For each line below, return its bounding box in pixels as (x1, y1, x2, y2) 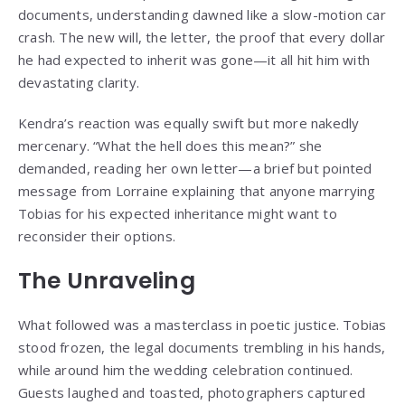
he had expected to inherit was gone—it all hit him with (18, 51, 371, 70)
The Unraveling (18, 265, 195, 297)
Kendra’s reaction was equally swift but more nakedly (18, 114, 360, 133)
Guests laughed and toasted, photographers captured (18, 383, 366, 402)
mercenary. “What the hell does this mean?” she (18, 137, 323, 155)
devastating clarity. (18, 73, 139, 92)
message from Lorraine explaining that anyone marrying (18, 182, 376, 201)
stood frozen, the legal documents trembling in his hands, (18, 338, 386, 357)
